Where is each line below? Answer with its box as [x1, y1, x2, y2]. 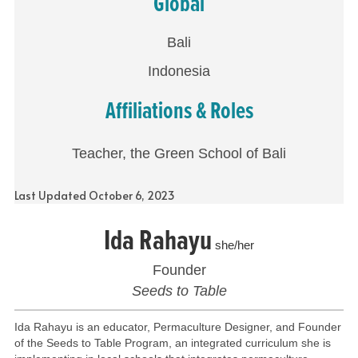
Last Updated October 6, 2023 [14, 187, 175, 203]
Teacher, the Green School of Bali [72, 145, 286, 161]
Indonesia [148, 62, 210, 79]
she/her [212, 237, 254, 252]
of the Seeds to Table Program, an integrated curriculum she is [14, 336, 331, 349]
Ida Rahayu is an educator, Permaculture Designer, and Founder [14, 320, 341, 333]
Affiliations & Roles [105, 92, 253, 127]
